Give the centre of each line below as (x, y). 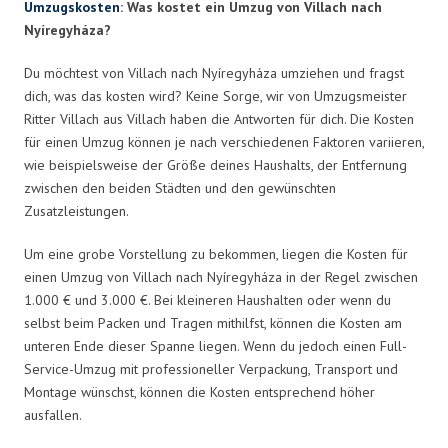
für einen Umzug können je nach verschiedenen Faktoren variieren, (224, 141)
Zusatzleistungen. (76, 210)
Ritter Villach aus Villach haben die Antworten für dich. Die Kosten (219, 118)
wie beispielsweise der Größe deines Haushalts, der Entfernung (215, 164)
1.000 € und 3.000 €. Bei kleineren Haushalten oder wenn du (207, 299)
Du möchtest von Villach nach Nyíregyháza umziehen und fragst (214, 72)
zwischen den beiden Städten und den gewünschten (180, 187)
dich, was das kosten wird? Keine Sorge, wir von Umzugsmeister (215, 95)
